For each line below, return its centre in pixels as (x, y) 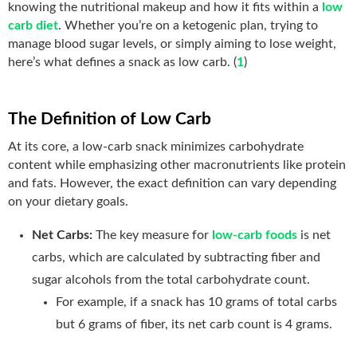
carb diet (33, 25)
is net (314, 235)
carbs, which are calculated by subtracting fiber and (176, 257)
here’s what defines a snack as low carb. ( (122, 62)
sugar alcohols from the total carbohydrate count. (171, 279)
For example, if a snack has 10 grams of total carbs (196, 302)
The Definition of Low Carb (110, 119)
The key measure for (154, 235)
